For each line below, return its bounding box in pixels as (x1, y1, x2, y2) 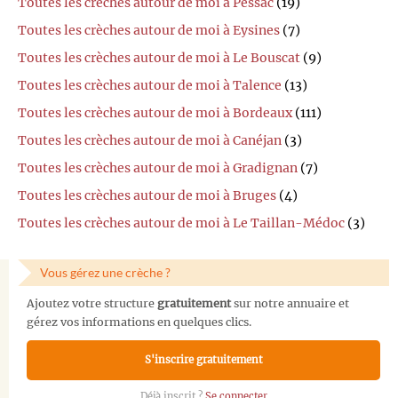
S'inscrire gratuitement (144, 353, 263, 366)
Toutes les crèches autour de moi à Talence (18, 76, 282, 93)
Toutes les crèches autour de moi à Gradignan (18, 159, 298, 176)
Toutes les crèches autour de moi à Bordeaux (18, 104, 292, 121)
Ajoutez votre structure (27, 297, 157, 311)
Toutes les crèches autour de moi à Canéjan (18, 131, 282, 148)
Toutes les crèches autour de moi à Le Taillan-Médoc (18, 214, 345, 231)
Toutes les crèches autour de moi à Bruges (18, 187, 276, 203)
